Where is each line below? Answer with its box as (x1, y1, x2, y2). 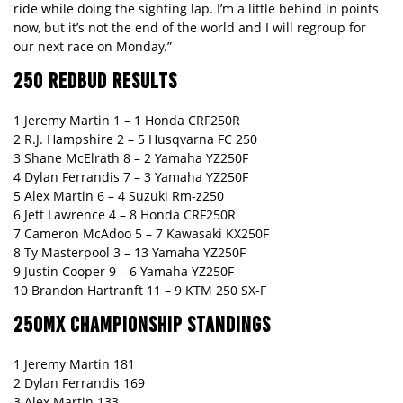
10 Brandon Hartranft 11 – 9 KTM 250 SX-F (13, 282, 266, 300)
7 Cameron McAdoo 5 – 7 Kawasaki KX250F (13, 225, 269, 243)
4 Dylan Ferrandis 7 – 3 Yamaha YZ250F (13, 168, 248, 186)
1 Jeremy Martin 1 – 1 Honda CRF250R (13, 112, 240, 130)
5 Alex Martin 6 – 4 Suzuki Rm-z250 (13, 187, 224, 205)
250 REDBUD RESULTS (13, 67, 177, 94)
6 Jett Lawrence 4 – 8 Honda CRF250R (13, 206, 236, 224)
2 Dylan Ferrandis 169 (13, 374, 145, 392)
